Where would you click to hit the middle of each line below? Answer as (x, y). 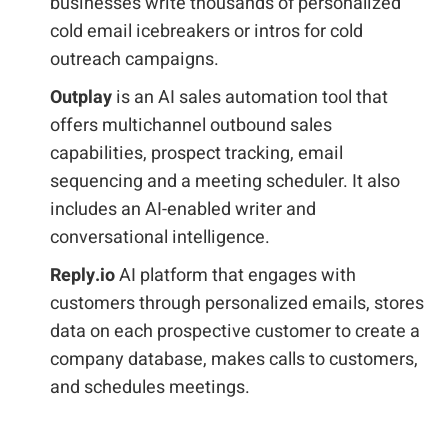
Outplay (83, 97)
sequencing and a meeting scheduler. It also (225, 181)
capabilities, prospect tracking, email (196, 153)
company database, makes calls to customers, (234, 359)
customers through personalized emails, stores (237, 303)
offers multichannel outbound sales (191, 125)
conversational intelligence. (160, 237)
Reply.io (82, 275)
